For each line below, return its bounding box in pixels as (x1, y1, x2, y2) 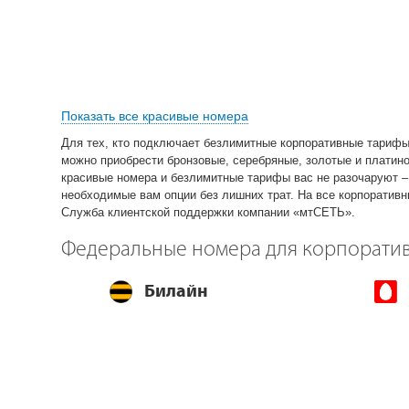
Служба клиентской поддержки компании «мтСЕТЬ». (61, 204, 355, 219)
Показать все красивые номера (61, 108, 248, 123)
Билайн (144, 279, 208, 301)
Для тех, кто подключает (61, 135, 200, 150)
